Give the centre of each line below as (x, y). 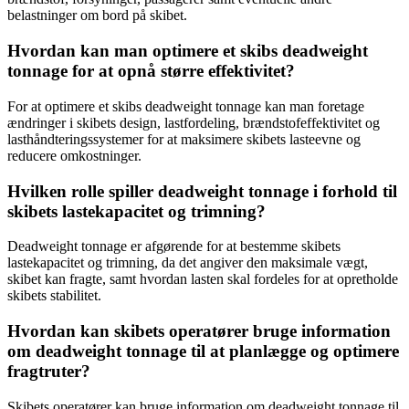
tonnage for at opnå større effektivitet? (151, 71)
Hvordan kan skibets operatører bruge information (199, 330)
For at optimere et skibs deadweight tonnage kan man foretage (186, 106)
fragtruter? (49, 371)
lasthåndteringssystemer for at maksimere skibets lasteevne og (184, 139)
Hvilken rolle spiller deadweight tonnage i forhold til (202, 191)
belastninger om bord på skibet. (97, 16)
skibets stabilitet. (54, 296)
